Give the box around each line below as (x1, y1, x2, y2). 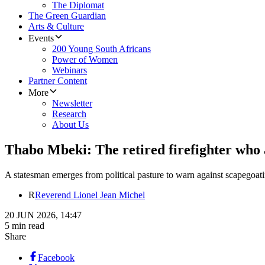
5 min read (5, 221, 44, 231)
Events (28, 33, 54, 44)
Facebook (38, 253, 75, 263)
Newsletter (52, 98, 92, 109)
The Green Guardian (28, 11, 106, 21)
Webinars (52, 65, 87, 76)
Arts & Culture (28, 21, 84, 32)
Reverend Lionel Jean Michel (35, 190, 145, 201)
